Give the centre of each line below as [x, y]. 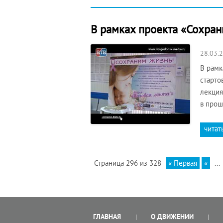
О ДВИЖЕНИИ [172, 217]
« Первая [183, 163]
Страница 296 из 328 [128, 163]
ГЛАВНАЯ [107, 217]
